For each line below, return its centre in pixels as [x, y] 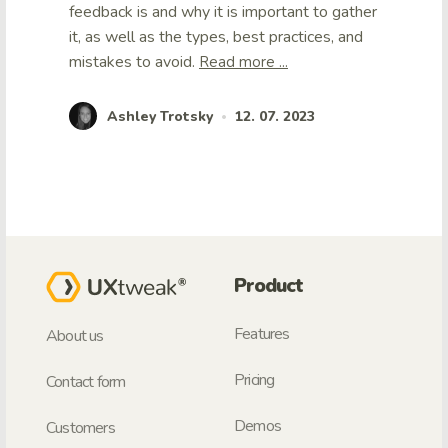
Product [269, 286]
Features [262, 334]
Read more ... [243, 62]
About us [75, 335]
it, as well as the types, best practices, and [216, 37]
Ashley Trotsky [160, 116]
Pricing [254, 380]
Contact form [86, 381]
